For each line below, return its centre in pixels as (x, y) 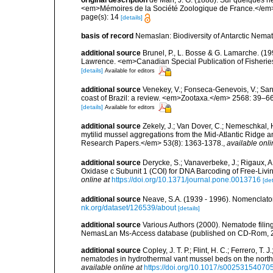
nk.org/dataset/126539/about (129, 207)
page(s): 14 (101, 17)
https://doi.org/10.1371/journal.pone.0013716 (186, 180)
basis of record (107, 36)
